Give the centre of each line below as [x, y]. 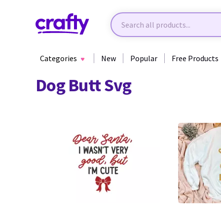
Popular [144, 58]
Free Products [195, 58]
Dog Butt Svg [84, 85]
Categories [58, 58]
